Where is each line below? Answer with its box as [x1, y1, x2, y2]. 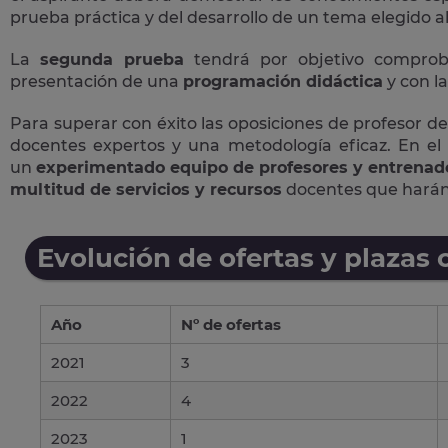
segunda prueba [40, 49, 184, 69]
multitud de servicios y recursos [10, 179, 282, 199]
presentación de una [10, 71, 183, 91]
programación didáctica [183, 71, 383, 91]
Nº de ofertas [181, 314, 281, 334]
